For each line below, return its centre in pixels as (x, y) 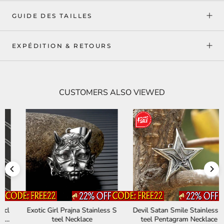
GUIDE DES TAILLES (52, 15)
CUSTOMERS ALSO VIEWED (112, 92)
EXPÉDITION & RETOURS (62, 45)
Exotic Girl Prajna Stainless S (58, 210)
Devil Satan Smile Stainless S (165, 210)
